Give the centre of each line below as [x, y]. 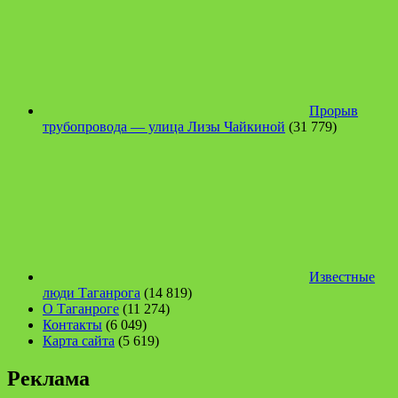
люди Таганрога [92, 293]
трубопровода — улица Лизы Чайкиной [164, 127]
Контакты [72, 325]
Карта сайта [79, 341]
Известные [342, 277]
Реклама [48, 379]
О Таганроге [81, 309]
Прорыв [334, 111]
